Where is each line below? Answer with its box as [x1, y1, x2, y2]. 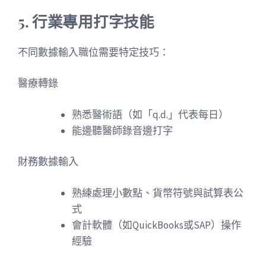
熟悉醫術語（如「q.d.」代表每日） [72, 107, 229, 121]
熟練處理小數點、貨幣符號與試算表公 [72, 186, 243, 199]
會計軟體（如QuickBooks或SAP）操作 [72, 218, 241, 232]
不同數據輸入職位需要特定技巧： [18, 45, 169, 59]
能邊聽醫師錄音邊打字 [72, 123, 173, 137]
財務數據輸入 [18, 155, 78, 168]
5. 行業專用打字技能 [18, 10, 154, 31]
